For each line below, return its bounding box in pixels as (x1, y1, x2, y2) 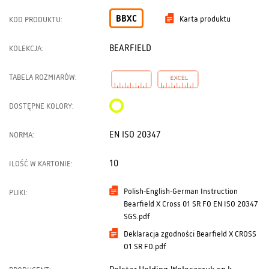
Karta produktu (180, 14, 231, 23)
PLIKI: (9, 188, 28, 197)
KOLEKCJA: (9, 44, 43, 53)
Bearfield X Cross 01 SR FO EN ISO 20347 (124, 199, 259, 208)
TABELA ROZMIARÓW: (9, 73, 77, 82)
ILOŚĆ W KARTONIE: (9, 159, 73, 168)
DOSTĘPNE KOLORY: (9, 101, 74, 110)
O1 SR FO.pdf (124, 242, 167, 251)
